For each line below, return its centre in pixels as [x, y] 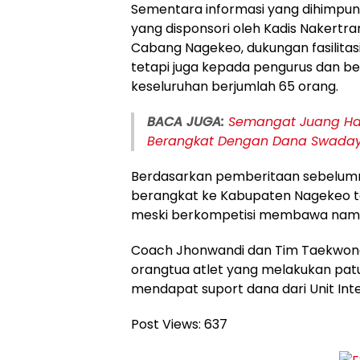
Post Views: [166, 325]
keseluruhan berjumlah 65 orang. [235, 87]
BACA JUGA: [186, 122]
